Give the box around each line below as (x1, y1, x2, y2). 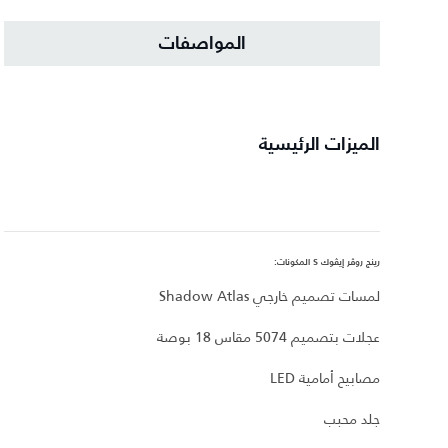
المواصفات (158, 34, 246, 53)
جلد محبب (324, 408, 380, 431)
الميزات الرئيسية (259, 136, 380, 155)
